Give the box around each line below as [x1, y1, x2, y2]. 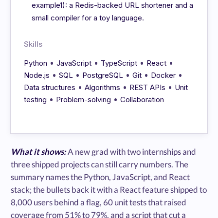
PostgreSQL [82, 70, 124, 80]
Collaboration [120, 94, 164, 104]
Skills [24, 39, 43, 49]
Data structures [24, 82, 76, 92]
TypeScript [101, 58, 138, 68]
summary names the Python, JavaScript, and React [11, 171, 190, 182]
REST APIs [129, 82, 166, 92]
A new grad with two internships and [66, 146, 197, 157]
